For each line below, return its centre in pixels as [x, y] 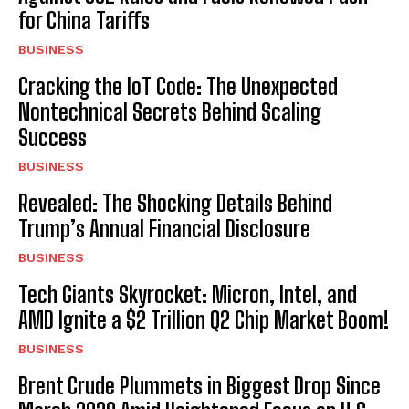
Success [52, 137]
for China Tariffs [84, 20]
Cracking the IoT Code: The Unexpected [178, 86]
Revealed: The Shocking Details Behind [175, 203]
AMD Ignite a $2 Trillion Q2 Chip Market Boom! [204, 320]
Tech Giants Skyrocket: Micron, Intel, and [188, 294]
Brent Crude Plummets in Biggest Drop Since [199, 385]
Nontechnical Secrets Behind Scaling [170, 111]
